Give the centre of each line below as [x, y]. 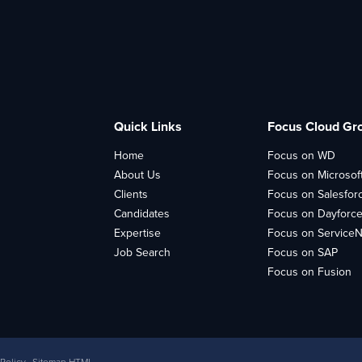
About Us [137, 175]
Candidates [142, 214]
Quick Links [148, 126]
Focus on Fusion [309, 272]
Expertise [137, 233]
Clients [131, 194]
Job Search [142, 253]
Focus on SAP [303, 253]
